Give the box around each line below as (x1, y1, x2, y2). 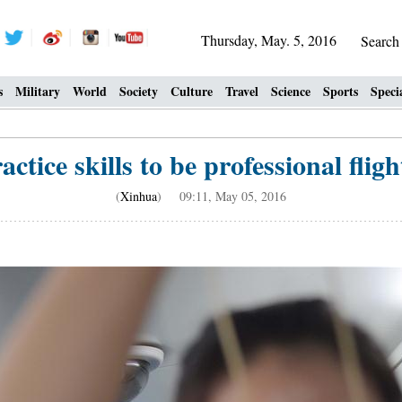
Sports (323, 82, 358, 100)
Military (15, 82, 60, 100)
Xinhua (120, 188, 157, 205)
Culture (170, 82, 213, 100)
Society (119, 82, 158, 100)
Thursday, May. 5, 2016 (201, 31, 336, 49)
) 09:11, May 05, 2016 (157, 188, 286, 205)
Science (271, 82, 310, 100)
